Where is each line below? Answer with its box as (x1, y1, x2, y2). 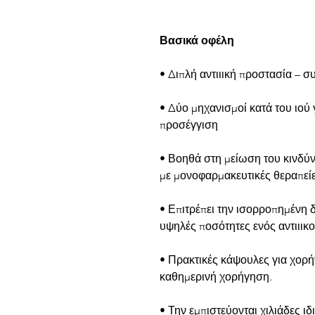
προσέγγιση (160, 118, 218, 132)
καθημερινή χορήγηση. (160, 270, 272, 284)
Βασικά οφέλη (160, 34, 234, 48)
